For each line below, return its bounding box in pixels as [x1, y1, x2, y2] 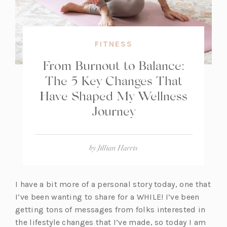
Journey [92, 103, 135, 118]
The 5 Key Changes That [45, 72, 182, 88]
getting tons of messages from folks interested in [15, 205, 206, 215]
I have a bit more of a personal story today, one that [15, 179, 211, 190]
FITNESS [94, 40, 133, 49]
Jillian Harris [98, 143, 138, 152]
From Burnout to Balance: [43, 57, 184, 72]
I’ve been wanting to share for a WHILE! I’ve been [15, 192, 200, 202]
